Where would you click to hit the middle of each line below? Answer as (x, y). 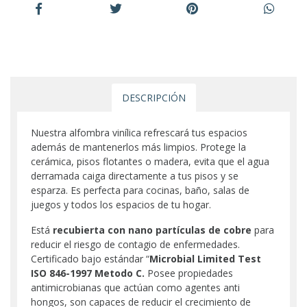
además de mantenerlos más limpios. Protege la (138, 147)
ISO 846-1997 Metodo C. (89, 273)
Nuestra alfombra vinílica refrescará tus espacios (139, 132)
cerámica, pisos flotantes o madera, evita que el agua (150, 161)
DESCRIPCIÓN (153, 97)
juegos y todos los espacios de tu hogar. (121, 204)
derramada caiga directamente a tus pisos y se (135, 175)
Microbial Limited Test (205, 258)
